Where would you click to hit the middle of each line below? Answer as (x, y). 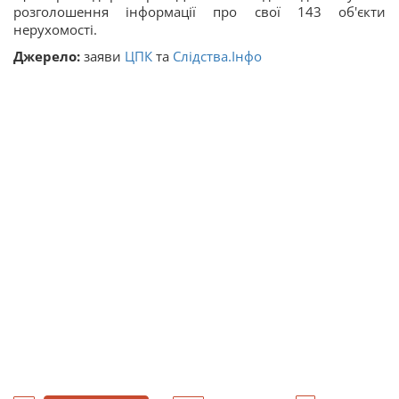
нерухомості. (55, 29)
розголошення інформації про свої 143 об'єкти (199, 11)
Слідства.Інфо (217, 56)
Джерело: (47, 56)
